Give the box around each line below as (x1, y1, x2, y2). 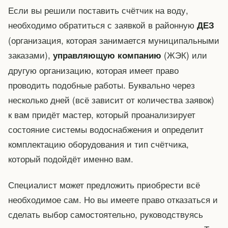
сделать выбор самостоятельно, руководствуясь (8, 207, 203, 220)
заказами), (8, 48, 53, 61)
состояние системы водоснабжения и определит (8, 122, 204, 135)
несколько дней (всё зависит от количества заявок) (8, 93, 214, 106)
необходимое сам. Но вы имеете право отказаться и (8, 192, 218, 206)
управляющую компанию (53, 48, 161, 61)
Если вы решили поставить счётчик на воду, (8, 3, 188, 16)
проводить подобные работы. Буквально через (8, 78, 195, 91)
